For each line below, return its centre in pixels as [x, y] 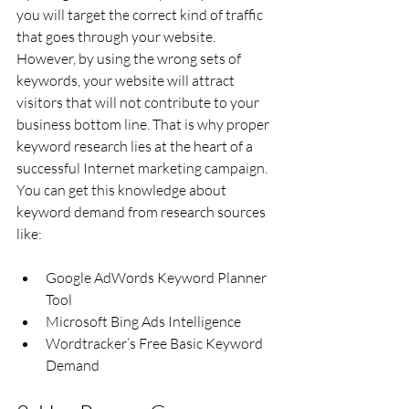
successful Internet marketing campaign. [142, 168]
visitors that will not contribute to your [139, 102]
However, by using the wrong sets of [130, 58]
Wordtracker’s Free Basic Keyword [156, 343]
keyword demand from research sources [142, 212]
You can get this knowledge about [123, 190]
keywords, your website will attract [127, 80]
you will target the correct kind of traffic [141, 15]
